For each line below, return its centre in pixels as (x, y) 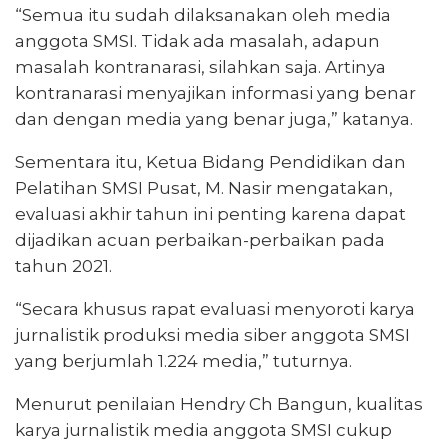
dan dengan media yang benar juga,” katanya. (214, 118)
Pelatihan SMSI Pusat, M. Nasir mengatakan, (204, 187)
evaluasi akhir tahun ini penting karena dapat (210, 213)
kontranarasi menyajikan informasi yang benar (215, 92)
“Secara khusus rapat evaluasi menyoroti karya (215, 308)
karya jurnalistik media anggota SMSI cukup (203, 429)
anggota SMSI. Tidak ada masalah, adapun (197, 40)
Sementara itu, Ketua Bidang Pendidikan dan (210, 161)
